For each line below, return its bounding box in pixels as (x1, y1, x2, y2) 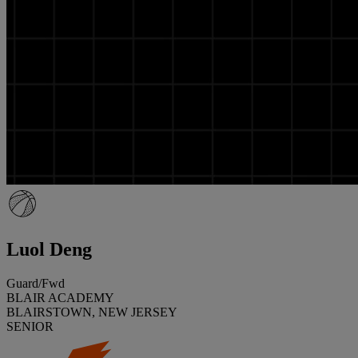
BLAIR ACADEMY (6, 290, 114, 304)
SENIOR (6, 319, 54, 333)
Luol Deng (6, 238, 92, 260)
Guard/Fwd (6, 276, 65, 290)
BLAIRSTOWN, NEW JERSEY (6, 304, 177, 319)
